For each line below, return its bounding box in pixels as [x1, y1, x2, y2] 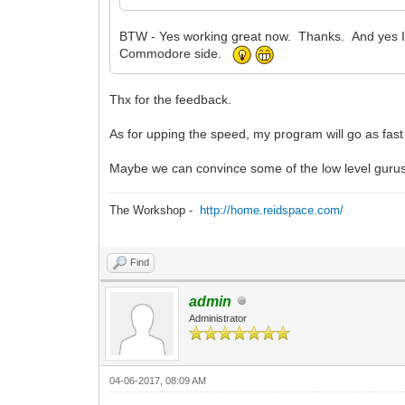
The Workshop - [109, 202, 201, 217]
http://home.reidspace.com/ [200, 202, 344, 217]
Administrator [189, 312, 248, 324]
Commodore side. [119, 46, 233, 61]
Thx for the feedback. [109, 91, 232, 107]
